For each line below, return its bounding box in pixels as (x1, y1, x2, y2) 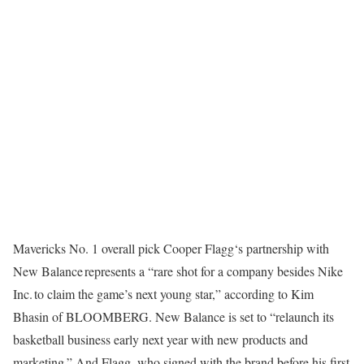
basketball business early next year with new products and (13, 331, 308, 348)
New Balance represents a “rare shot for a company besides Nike (13, 262, 343, 279)
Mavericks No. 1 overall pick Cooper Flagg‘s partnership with (13, 240, 329, 257)
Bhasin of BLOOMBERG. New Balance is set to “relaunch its (13, 308, 334, 325)
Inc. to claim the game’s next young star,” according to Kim (13, 285, 314, 302)
